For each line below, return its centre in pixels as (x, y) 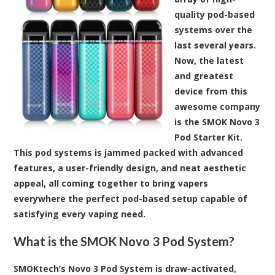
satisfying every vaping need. (80, 214)
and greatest (204, 76)
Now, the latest (209, 60)
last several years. (215, 45)
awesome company (218, 106)
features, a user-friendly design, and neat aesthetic (130, 168)
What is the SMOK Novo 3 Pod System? (124, 241)
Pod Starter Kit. (209, 137)
